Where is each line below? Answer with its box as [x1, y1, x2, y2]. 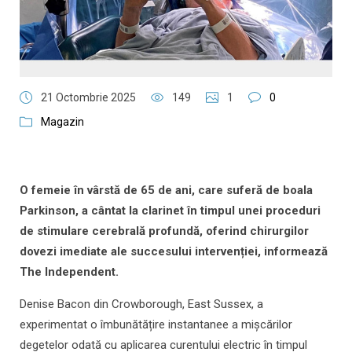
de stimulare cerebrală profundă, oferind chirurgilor [20, 224, 309, 239]
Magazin [41, 115, 84, 129]
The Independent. [20, 265, 119, 280]
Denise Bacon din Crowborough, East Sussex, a [20, 297, 263, 312]
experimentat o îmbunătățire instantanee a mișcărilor [20, 317, 292, 332]
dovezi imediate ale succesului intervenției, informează [20, 244, 328, 259]
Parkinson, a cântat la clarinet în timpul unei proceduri [20, 203, 321, 218]
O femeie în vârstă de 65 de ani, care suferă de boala [20, 183, 313, 198]
